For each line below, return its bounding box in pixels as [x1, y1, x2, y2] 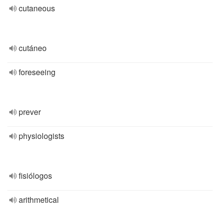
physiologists [19, 130, 64, 141]
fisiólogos [19, 170, 52, 181]
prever [19, 106, 41, 117]
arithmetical [19, 194, 59, 205]
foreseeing [19, 66, 55, 78]
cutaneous [19, 2, 55, 14]
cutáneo [19, 42, 47, 54]
